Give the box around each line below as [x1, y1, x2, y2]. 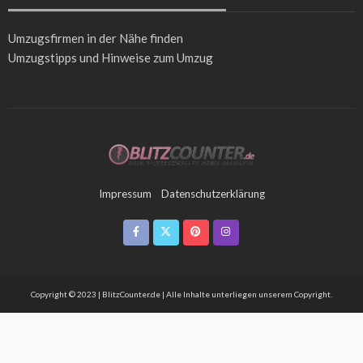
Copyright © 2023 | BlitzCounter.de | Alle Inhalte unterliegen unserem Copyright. [31, 288, 332, 299]
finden [147, 30, 183, 45]
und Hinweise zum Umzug [77, 49, 213, 65]
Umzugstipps [8, 49, 77, 65]
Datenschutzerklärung [160, 186, 265, 200]
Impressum [98, 186, 152, 200]
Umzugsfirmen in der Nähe [8, 30, 147, 45]
